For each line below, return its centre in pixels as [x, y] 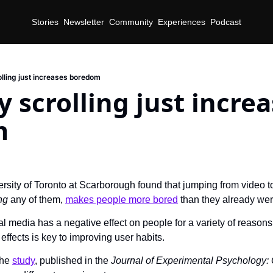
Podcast [226, 22]
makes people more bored [122, 200]
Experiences [182, 22]
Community [131, 22]
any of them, [38, 200]
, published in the [73, 261]
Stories [45, 22]
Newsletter [84, 22]
